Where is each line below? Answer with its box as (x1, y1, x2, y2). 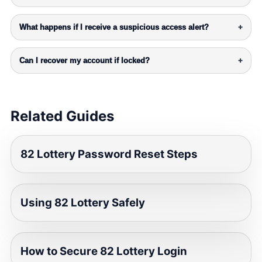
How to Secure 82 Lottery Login (20, 244, 187, 258)
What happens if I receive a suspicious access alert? (19, 23, 209, 32)
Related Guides (11, 108, 114, 125)
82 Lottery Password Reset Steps (20, 147, 198, 161)
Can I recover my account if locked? (19, 56, 150, 65)
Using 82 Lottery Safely (20, 196, 145, 210)
